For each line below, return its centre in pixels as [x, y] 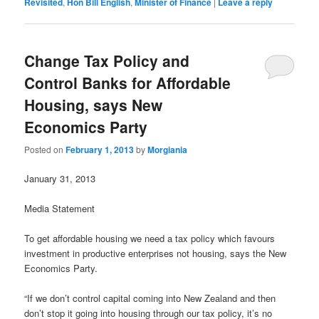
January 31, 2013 [60, 178]
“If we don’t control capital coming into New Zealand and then [150, 298]
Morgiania [168, 149]
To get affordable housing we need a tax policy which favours [150, 239]
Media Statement [60, 208]
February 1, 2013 [100, 149]
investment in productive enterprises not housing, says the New [156, 253]
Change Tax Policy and [107, 61]
